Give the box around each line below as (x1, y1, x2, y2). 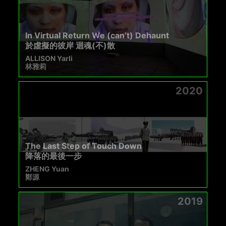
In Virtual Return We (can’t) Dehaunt (25, 30, 169, 41)
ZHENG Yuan (25, 164, 70, 174)
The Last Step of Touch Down (25, 141, 142, 151)
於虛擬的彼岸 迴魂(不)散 (25, 40, 116, 51)
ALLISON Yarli (25, 54, 73, 63)
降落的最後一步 (25, 151, 82, 161)
